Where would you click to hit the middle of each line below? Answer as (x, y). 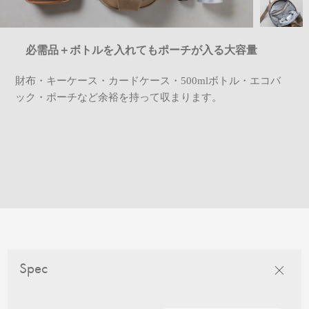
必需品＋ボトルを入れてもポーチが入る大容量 (142, 50)
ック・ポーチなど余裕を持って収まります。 (119, 97)
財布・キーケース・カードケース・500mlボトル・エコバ (148, 80)
